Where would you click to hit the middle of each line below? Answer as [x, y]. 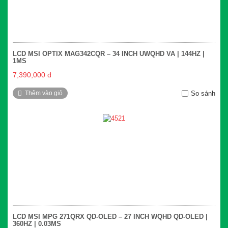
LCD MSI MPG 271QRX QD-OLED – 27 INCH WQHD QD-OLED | [110, 217]
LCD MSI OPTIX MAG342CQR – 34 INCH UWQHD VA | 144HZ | [109, 54]
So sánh [203, 94]
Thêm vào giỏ [44, 93]
